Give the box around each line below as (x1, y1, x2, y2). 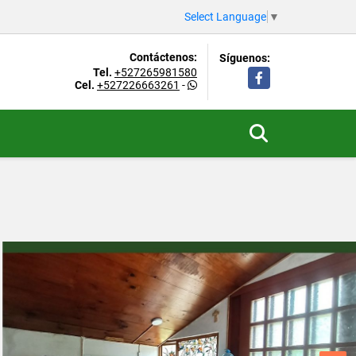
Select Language (184, 10, 266, 23)
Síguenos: (219, 51, 270, 64)
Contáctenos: (130, 50, 197, 64)
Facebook (248, 68, 297, 81)
